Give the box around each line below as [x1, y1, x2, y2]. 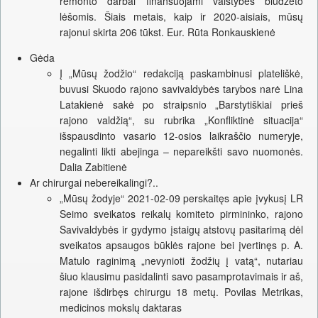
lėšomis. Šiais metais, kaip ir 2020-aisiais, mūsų [60, 9, 303, 24]
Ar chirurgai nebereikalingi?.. [30, 175, 158, 190]
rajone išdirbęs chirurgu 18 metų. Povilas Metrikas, [60, 285, 303, 300]
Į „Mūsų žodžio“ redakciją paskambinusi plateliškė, [60, 66, 303, 81]
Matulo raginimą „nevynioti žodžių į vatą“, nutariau [60, 253, 303, 268]
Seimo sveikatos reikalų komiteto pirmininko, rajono [60, 207, 303, 221]
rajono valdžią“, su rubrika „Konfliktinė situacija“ [60, 113, 303, 128]
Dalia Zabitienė [60, 160, 127, 175]
